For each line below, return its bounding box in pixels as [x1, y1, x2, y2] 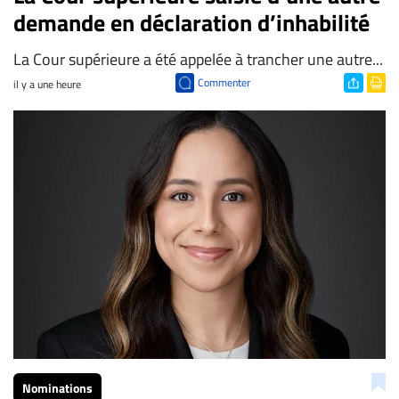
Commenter [197, 73, 250, 91]
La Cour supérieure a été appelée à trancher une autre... [13, 46, 383, 71]
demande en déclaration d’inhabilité [13, 4, 370, 40]
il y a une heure [13, 75, 81, 93]
